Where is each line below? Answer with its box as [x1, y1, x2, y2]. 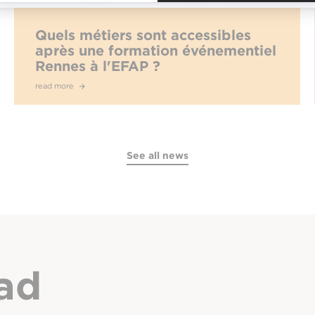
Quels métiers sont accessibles [35, 27, 252, 44]
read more [35, 81, 77, 91]
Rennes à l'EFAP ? [35, 58, 161, 75]
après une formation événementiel [35, 42, 277, 60]
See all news [127, 150, 188, 162]
